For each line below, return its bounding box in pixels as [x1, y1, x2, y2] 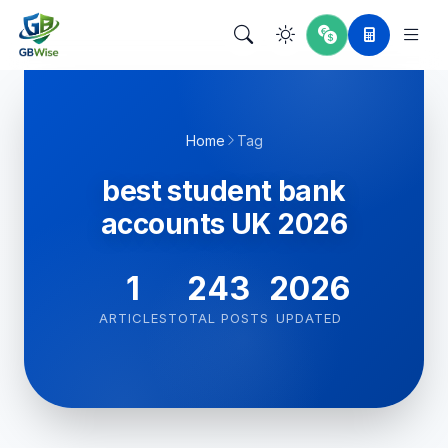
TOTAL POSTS [167, 310, 269, 326]
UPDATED [276, 310, 342, 326]
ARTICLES [98, 310, 168, 326]
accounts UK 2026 [100, 207, 348, 241]
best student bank [102, 174, 346, 208]
